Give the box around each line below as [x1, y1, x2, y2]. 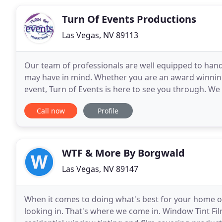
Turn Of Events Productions [62, 12, 196, 26]
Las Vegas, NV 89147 [62, 164, 138, 174]
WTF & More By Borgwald [62, 146, 185, 160]
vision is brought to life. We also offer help [24, 96, 182, 107]
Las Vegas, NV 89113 [62, 30, 138, 41]
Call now [37, 106, 65, 115]
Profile [98, 106, 118, 115]
